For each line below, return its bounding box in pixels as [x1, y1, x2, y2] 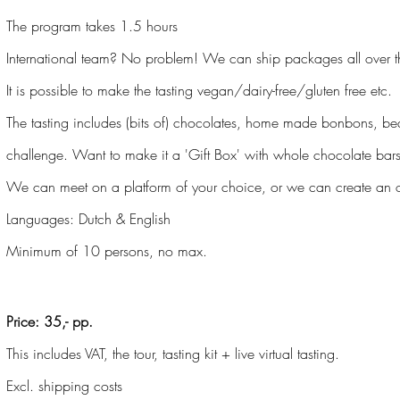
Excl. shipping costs [6, 376, 122, 396]
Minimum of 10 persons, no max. [6, 241, 207, 262]
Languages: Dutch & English [6, 209, 171, 229]
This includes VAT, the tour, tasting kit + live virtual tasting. [6, 344, 339, 364]
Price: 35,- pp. [6, 312, 93, 332]
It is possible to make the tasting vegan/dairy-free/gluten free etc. [6, 80, 396, 101]
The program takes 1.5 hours [6, 16, 178, 37]
